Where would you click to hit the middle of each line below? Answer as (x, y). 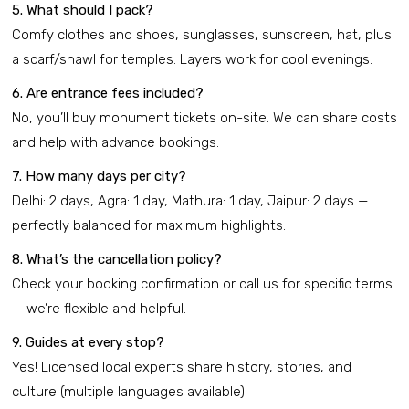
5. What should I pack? (83, 10)
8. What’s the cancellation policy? (117, 260)
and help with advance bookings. (115, 143)
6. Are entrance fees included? (108, 94)
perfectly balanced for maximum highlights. (149, 226)
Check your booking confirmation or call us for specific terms (202, 284)
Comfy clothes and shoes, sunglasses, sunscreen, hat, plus (202, 35)
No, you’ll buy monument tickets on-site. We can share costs (204, 118)
